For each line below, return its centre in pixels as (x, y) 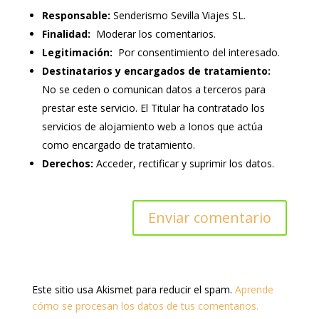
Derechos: (67, 163)
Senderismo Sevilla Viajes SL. (178, 15)
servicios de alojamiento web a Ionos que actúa (152, 126)
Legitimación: (77, 52)
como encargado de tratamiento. (118, 145)
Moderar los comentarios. (153, 33)
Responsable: (76, 15)
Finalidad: (66, 33)
